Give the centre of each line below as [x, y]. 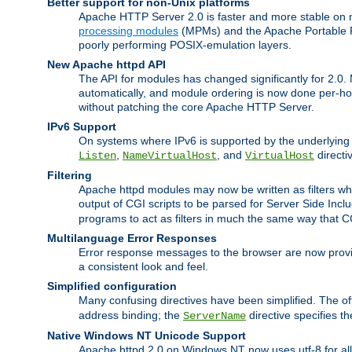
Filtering [70, 175]
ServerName [214, 315]
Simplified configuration [112, 286]
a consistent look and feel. [143, 266]
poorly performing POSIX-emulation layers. [185, 44]
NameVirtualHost [170, 155]
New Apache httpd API [106, 64]
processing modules [128, 30]
